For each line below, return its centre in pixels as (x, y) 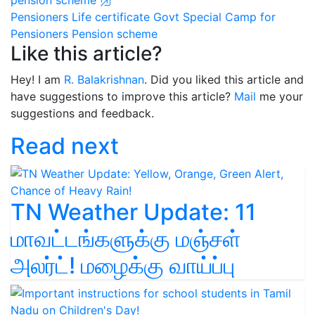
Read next (65, 146)
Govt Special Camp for (214, 17)
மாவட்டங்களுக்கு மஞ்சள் (126, 238)
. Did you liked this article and (224, 79)
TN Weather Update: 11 (133, 212)
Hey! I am (37, 79)
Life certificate (111, 17)
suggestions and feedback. (82, 113)
